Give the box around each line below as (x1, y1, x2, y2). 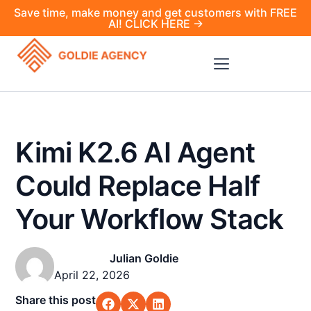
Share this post (15, 293, 96, 307)
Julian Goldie (109, 251, 178, 265)
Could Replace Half (15, 169, 260, 203)
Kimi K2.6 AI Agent (15, 135, 255, 169)
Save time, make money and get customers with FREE (14, 6, 297, 19)
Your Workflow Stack (15, 202, 284, 236)
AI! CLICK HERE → (108, 17, 203, 31)
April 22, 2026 (54, 268, 131, 282)
